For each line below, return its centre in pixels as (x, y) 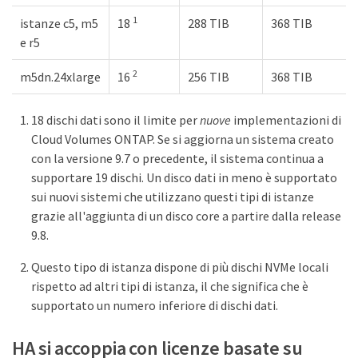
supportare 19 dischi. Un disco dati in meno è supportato (184, 178)
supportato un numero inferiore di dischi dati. (155, 306)
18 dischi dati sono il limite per (115, 120)
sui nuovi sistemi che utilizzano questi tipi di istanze (173, 197)
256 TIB (209, 77)
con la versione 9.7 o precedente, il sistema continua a (177, 159)
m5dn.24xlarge (60, 77)
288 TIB (209, 24)
